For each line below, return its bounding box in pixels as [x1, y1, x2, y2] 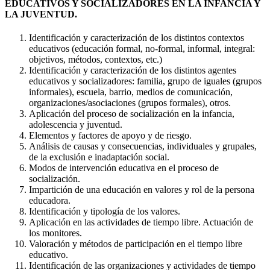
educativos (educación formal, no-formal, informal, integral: [29, 43, 255, 54]
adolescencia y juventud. [29, 119, 122, 130]
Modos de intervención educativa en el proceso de [29, 162, 219, 173]
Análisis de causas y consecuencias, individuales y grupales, [29, 140, 257, 151]
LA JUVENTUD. [5, 8, 77, 19]
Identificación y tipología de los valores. [29, 206, 180, 216]
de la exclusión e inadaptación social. [29, 151, 169, 162]
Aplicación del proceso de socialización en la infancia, [29, 108, 234, 119]
